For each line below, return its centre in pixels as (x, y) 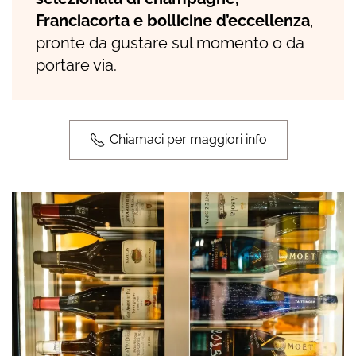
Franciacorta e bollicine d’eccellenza (173, 21)
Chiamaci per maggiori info (188, 139)
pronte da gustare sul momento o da (170, 43)
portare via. (76, 65)
